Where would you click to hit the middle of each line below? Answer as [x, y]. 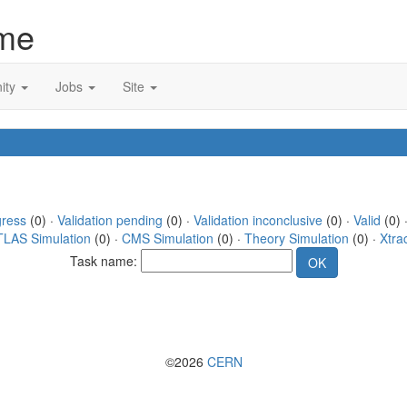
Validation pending [109, 220]
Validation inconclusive [258, 220]
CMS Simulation [167, 238]
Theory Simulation [296, 238]
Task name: [105, 260]
